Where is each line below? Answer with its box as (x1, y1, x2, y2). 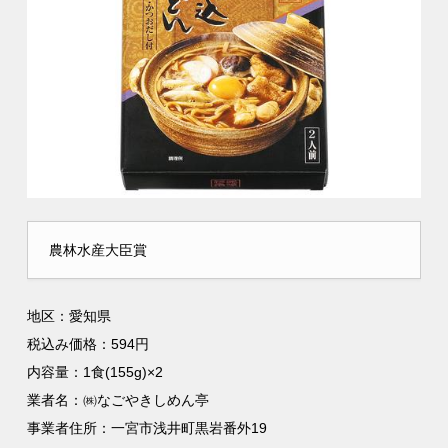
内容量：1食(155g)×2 (27, 364, 164, 381)
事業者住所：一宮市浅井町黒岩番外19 (27, 420, 268, 437)
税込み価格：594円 (27, 336, 150, 353)
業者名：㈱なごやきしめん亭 (27, 392, 224, 409)
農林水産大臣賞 (49, 242, 148, 259)
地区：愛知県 (27, 308, 112, 325)
